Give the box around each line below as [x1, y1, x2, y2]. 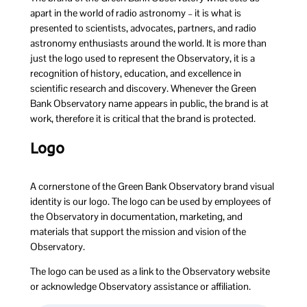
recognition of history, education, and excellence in [29, 67, 241, 79]
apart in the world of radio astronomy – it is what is [29, 7, 241, 19]
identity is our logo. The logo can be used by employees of [29, 195, 271, 208]
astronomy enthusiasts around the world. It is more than [29, 37, 267, 49]
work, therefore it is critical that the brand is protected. [29, 112, 256, 125]
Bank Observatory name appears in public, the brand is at [29, 97, 269, 110]
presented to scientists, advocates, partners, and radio [29, 22, 256, 34]
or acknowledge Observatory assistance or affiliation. [29, 280, 251, 293]
